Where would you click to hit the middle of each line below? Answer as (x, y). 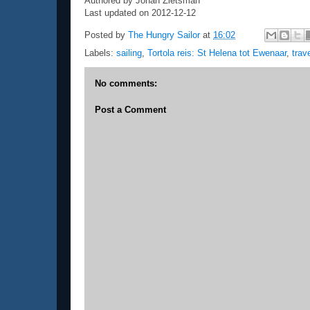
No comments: (126, 84)
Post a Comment (130, 109)
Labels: (100, 53)
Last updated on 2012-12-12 (140, 13)
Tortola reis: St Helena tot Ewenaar (217, 53)
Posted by (106, 35)
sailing (129, 53)
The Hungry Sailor (164, 35)
